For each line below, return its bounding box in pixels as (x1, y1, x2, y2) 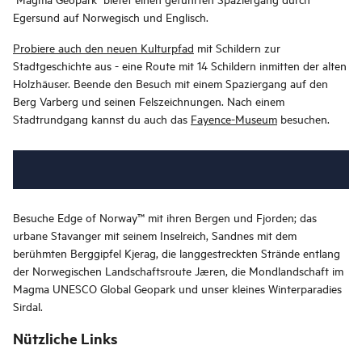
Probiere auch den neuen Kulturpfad (13, 40, 194, 55)
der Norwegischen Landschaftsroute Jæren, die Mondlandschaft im (13, 263, 343, 278)
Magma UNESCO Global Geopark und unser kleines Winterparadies (13, 280, 342, 296)
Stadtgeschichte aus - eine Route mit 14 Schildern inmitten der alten (13, 57, 347, 73)
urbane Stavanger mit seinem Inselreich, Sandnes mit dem (13, 227, 297, 242)
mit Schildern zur (194, 40, 280, 55)
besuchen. (277, 111, 330, 126)
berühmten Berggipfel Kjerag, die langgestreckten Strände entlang (13, 245, 340, 260)
